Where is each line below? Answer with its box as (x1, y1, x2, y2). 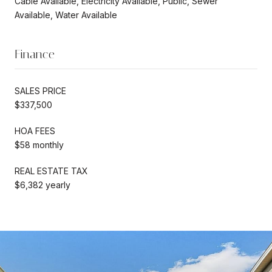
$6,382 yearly (15, 179, 70, 190)
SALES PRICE (15, 85, 66, 96)
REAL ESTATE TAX (15, 165, 88, 176)
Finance (15, 46, 55, 61)
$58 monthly (15, 139, 64, 150)
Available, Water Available (15, 9, 117, 20)
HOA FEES (15, 125, 55, 136)
